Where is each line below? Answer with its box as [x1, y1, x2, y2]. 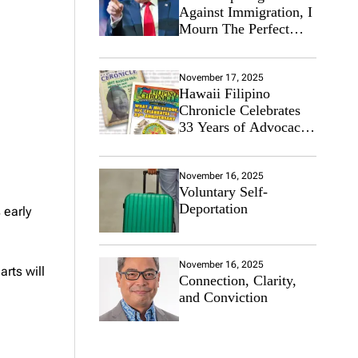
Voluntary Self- [178, 183, 268, 200]
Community [178, 152, 248, 169]
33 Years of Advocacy [178, 118, 308, 135]
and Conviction [178, 288, 268, 305]
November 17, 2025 [178, 71, 264, 83]
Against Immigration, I [178, 3, 312, 20]
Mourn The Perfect [178, 20, 289, 37]
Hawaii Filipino [178, 85, 270, 101]
